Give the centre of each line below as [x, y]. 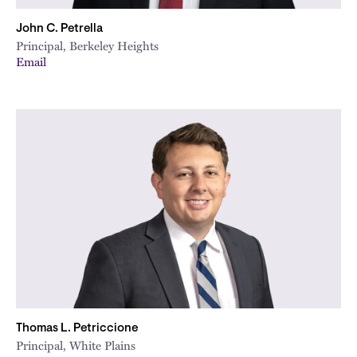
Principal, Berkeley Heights [87, 45]
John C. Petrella [59, 29]
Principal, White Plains [76, 345]
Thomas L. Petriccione [77, 329]
